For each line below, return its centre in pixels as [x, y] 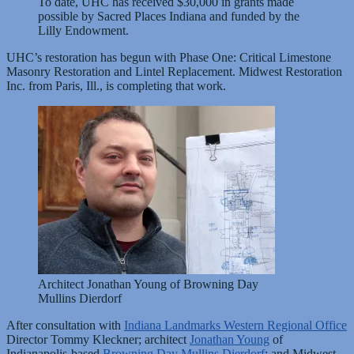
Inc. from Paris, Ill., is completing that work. [116, 85]
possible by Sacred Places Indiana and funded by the [169, 16]
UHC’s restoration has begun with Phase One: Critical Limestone [169, 57]
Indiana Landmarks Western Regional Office [235, 325]
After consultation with [65, 325]
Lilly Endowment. [83, 30]
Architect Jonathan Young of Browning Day [148, 284]
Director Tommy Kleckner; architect [98, 339]
